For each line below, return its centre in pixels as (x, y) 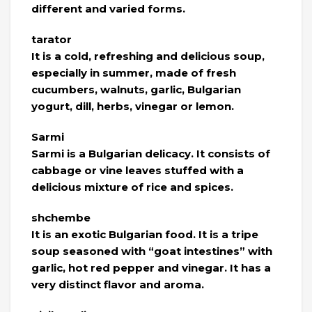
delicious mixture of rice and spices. (132, 187)
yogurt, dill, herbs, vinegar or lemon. (133, 107)
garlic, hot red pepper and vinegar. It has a (151, 268)
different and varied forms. (108, 9)
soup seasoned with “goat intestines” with (152, 251)
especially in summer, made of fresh (134, 73)
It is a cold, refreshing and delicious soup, (148, 56)
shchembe (61, 218)
